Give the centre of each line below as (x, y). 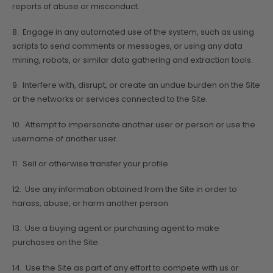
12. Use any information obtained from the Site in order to (125, 189)
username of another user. (65, 138)
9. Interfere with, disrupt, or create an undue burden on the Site (136, 85)
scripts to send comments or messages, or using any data (127, 46)
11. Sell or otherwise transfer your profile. (91, 164)
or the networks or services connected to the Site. (110, 99)
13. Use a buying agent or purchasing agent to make (116, 229)
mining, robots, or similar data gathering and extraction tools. (133, 60)
